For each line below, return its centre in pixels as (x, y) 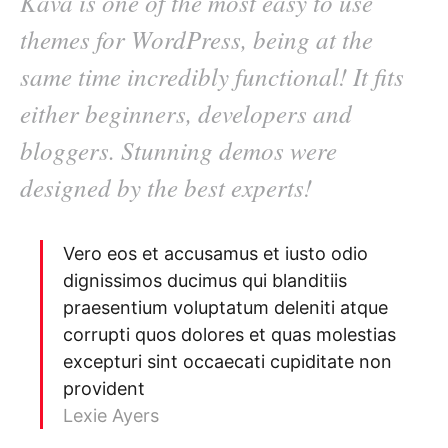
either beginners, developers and (186, 113)
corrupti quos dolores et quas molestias (229, 335)
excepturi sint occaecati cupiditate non (227, 362)
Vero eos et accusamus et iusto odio (215, 254)
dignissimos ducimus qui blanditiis (205, 281)
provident (104, 389)
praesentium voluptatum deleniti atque (225, 308)
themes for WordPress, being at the (196, 39)
